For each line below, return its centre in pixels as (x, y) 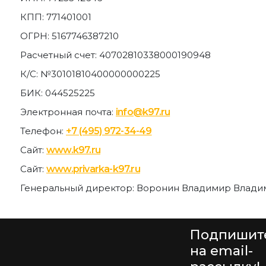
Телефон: (43, 131)
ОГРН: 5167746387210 (69, 36)
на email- (221, 251)
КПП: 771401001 (56, 17)
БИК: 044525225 (58, 93)
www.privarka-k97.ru (93, 169)
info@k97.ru (143, 112)
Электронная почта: (68, 112)
